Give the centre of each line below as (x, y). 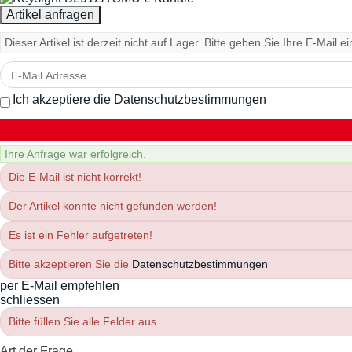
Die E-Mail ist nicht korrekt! (75, 177)
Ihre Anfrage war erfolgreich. (75, 154)
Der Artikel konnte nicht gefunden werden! (113, 206)
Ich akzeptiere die (63, 99)
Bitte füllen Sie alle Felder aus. (84, 321)
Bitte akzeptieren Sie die (70, 264)
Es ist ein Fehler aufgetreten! (81, 235)
